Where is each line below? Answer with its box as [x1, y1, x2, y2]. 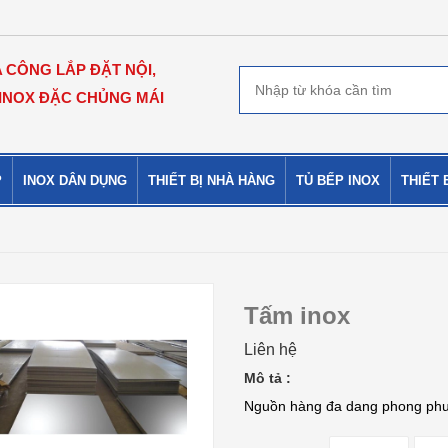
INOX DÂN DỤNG [23, 173, 127, 188]
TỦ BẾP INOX [296, 173, 380, 188]
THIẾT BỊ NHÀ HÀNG [148, 173, 275, 188]
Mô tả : [243, 370, 291, 386]
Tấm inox [243, 302, 350, 329]
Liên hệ [243, 341, 297, 358]
